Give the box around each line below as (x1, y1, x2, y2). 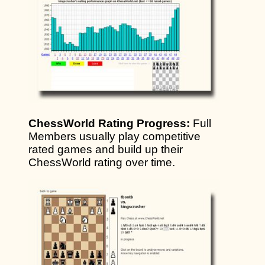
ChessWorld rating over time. (28, 156, 175, 169)
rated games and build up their (28, 143, 183, 156)
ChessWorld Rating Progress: (28, 117, 190, 130)
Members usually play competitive (28, 130, 201, 143)
